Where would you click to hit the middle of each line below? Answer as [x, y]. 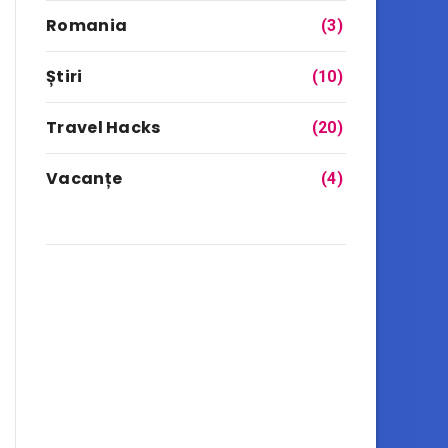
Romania [87, 25]
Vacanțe [84, 178]
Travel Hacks [103, 127]
